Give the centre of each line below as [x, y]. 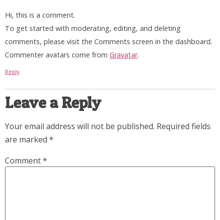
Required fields [184, 126]
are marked [27, 139]
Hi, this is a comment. [40, 15]
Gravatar [124, 55]
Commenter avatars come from [57, 55]
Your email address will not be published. [80, 126]
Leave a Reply [53, 102]
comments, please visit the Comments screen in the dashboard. [109, 42]
